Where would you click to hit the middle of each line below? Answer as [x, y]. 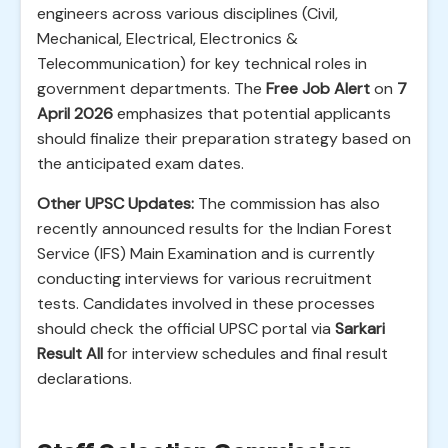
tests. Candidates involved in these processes [206, 303]
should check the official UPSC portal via [186, 328]
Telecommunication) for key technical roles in [202, 63]
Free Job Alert [318, 88]
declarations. [84, 378]
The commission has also [287, 203]
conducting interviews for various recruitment [204, 278]
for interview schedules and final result [245, 353]
